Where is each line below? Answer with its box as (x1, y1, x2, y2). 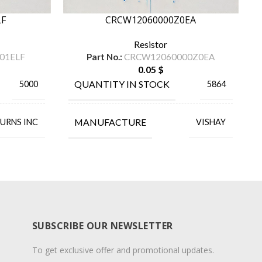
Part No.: (87, 51, 124, 62)
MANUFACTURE (74, 116, 146, 127)
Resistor (134, 38, 167, 50)
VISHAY (196, 117, 226, 127)
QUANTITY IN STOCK (74, 78, 170, 89)
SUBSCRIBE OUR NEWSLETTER (32, 219, 173, 232)
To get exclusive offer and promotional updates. (32, 244, 214, 256)
